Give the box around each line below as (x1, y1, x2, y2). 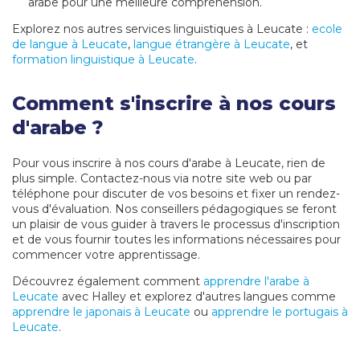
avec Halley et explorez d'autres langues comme (59, 289, 336, 305)
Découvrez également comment (12, 274, 203, 289)
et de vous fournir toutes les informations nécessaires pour (12, 232, 341, 247)
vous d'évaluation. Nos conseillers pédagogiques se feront (12, 202, 337, 217)
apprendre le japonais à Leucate (12, 305, 190, 320)
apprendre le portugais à (211, 305, 348, 320)
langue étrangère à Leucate (133, 37, 290, 52)
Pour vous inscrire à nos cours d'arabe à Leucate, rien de (12, 156, 325, 171)
